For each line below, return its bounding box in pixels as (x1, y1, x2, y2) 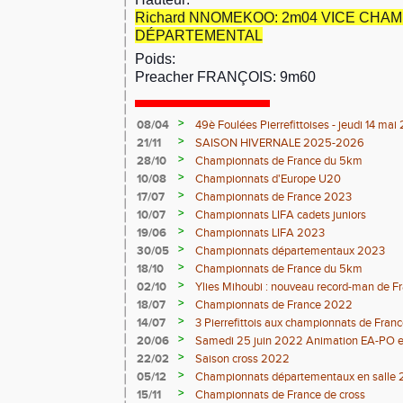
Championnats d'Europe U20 (195, 172, 341, 186)
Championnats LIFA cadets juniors (195, 208, 366, 222)
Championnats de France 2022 (195, 298, 353, 312)
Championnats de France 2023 (195, 190, 352, 204)
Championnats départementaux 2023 (195, 244, 385, 258)
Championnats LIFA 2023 (195, 226, 325, 240)
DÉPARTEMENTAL (135, 27, 263, 43)
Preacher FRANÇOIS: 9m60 (135, 68, 316, 85)
